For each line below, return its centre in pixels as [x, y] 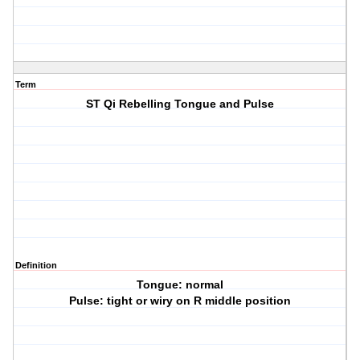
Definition [36, 266]
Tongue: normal [180, 285]
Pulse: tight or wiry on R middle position [180, 301]
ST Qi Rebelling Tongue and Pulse [180, 104]
